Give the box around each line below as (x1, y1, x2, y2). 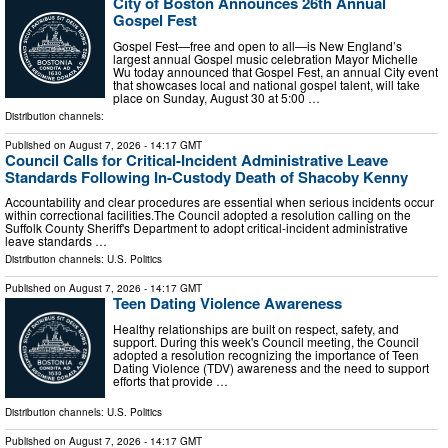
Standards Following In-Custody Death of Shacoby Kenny (5, 165, 408, 188)
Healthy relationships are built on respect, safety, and (113, 320, 399, 338)
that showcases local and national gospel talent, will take (113, 75, 420, 93)
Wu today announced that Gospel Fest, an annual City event (113, 62, 438, 80)
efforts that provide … (113, 372, 228, 390)
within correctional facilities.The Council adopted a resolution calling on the (5, 206, 411, 224)
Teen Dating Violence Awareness (113, 292, 342, 315)
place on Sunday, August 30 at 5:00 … (113, 88, 320, 106)
